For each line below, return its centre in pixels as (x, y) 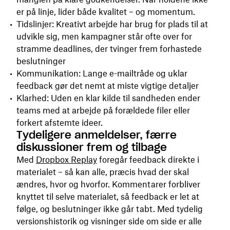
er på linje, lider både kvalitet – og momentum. (106, 12)
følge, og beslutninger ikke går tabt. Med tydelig (110, 209)
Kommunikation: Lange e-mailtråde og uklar (102, 74)
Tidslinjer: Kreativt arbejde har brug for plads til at (112, 24)
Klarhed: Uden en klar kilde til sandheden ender (108, 98)
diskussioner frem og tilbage (92, 148)
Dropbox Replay (66, 160)
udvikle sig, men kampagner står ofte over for (104, 37)
